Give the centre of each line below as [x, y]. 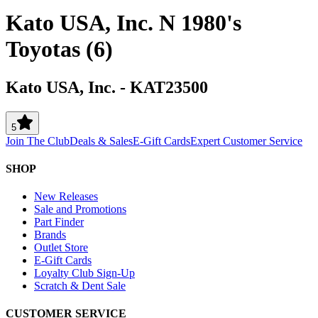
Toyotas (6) [59, 49]
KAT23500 [169, 87]
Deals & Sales [101, 141]
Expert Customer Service [246, 141]
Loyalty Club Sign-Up [84, 273]
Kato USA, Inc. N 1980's [124, 23]
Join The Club [38, 141]
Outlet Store [61, 248]
